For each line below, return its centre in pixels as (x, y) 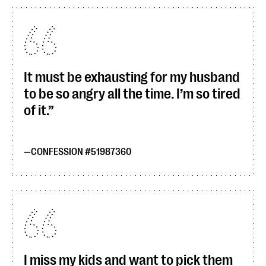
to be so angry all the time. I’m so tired (132, 94)
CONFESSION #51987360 (81, 152)
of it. (36, 110)
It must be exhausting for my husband (132, 77)
